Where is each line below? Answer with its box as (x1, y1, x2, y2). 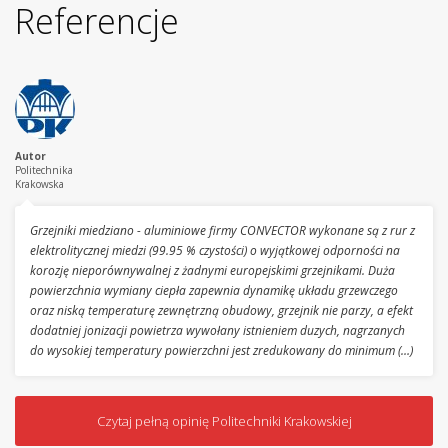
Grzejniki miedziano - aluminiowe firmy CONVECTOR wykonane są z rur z (30, 222, 415, 240)
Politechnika (15, 163, 73, 178)
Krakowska (15, 177, 64, 192)
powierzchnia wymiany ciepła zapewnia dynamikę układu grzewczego (30, 282, 398, 300)
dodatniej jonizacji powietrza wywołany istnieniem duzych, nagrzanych (30, 322, 405, 340)
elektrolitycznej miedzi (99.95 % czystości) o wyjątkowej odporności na (30, 242, 400, 260)
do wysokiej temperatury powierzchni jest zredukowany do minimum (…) (30, 342, 413, 360)
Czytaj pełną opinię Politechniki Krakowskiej (96, 412, 352, 431)
